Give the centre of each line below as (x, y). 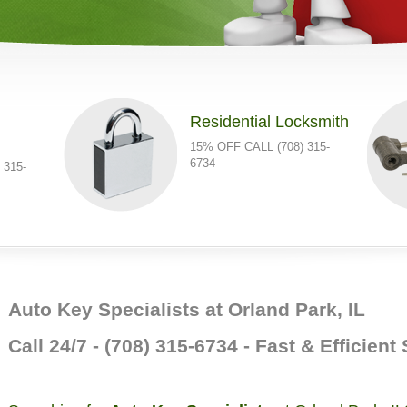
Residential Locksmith (269, 122)
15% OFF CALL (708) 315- (260, 147)
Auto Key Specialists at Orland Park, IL (187, 309)
